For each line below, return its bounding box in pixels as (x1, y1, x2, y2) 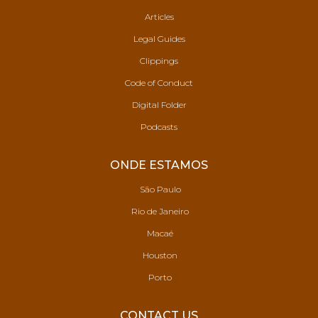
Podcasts (141, 121, 177, 132)
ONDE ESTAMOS (110, 158, 208, 172)
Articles (144, 11, 174, 22)
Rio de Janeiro (129, 206, 189, 216)
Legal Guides (133, 33, 185, 44)
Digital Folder (131, 99, 187, 110)
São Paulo (137, 184, 181, 194)
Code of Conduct (125, 77, 193, 88)
